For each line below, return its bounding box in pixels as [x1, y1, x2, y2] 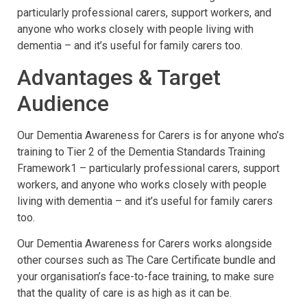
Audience [17, 90, 109, 116]
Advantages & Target [17, 64, 221, 90]
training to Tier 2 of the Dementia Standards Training [17, 145, 265, 158]
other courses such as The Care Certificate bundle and [17, 254, 275, 267]
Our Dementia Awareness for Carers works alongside [17, 237, 272, 250]
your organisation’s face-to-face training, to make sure [17, 270, 274, 283]
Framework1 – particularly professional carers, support [17, 161, 280, 175]
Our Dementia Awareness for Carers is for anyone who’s [17, 128, 284, 142]
